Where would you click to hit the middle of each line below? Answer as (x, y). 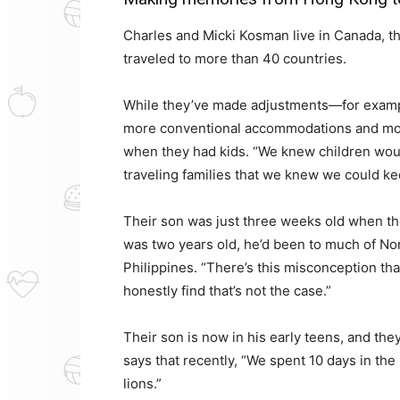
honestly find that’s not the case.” (227, 290)
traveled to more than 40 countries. (235, 58)
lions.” (142, 383)
